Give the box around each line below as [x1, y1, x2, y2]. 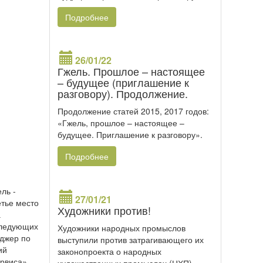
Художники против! [58, 203, 151, 218]
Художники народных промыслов [58, 222, 186, 234]
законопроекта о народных [58, 245, 161, 258]
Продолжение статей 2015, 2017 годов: [58, 105, 209, 117]
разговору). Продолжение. [58, 86, 188, 102]
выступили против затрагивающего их [58, 234, 204, 246]
